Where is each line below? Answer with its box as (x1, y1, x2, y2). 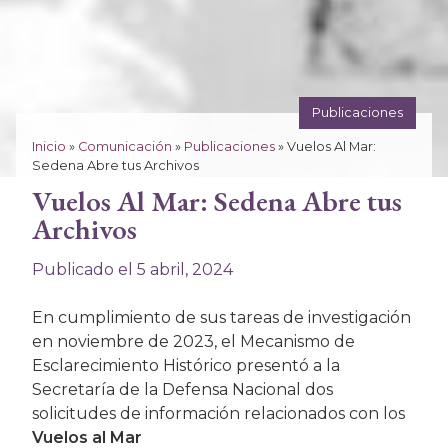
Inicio (32, 138, 66, 154)
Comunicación (78, 138, 172, 154)
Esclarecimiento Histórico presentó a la (32, 355, 340, 375)
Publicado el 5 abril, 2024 (32, 259, 233, 279)
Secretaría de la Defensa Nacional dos (32, 379, 333, 399)
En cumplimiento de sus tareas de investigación (32, 307, 411, 327)
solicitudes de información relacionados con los (32, 403, 405, 423)
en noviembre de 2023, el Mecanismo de (32, 331, 355, 351)
